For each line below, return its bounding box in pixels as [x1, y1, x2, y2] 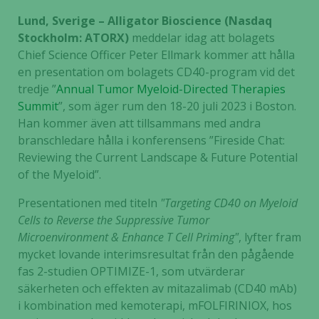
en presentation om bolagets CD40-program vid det [18, 64, 295, 80]
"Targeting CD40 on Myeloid [160, 195, 298, 211]
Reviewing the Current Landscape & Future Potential [18, 150, 298, 165]
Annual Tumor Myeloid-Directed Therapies [56, 81, 286, 97]
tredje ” [18, 81, 56, 97]
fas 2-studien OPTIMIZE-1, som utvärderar [18, 263, 245, 279]
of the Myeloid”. [18, 167, 101, 182]
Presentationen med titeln [18, 195, 160, 211]
